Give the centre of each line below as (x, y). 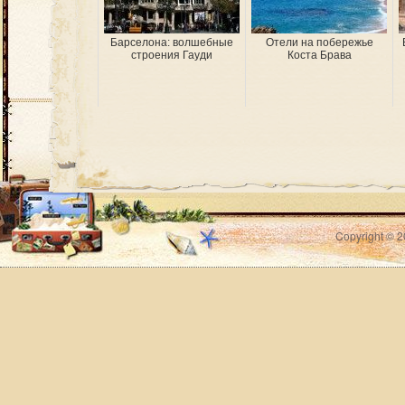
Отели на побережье (319, 42)
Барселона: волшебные (172, 42)
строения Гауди (172, 55)
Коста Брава (319, 55)
